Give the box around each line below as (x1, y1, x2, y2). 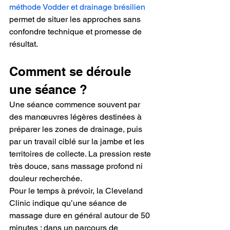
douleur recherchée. (9, 173, 82, 183)
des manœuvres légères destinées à (9, 111, 144, 122)
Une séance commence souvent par (9, 99, 142, 109)
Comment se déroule (9, 64, 135, 79)
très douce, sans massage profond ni (9, 161, 145, 171)
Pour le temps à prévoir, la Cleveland (9, 185, 145, 196)
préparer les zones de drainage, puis (9, 124, 144, 134)
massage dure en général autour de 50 (9, 210, 152, 220)
